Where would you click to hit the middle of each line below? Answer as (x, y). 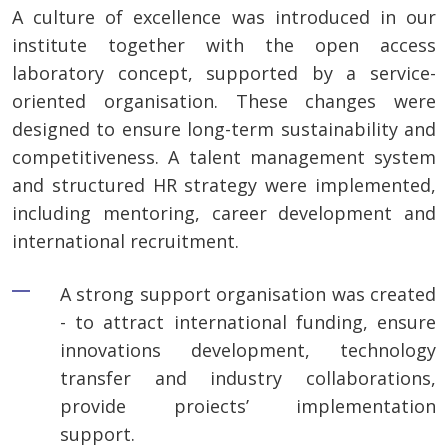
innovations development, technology (248, 350)
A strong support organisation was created (248, 294)
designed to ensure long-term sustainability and (224, 129)
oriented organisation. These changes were (224, 101)
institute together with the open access (224, 45)
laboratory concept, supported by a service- (224, 73)
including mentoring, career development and (224, 213)
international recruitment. (125, 241)
